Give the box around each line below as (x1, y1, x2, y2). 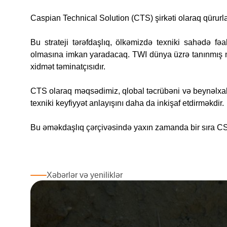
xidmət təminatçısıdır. (30, 62, 105, 71)
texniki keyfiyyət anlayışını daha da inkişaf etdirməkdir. (30, 99, 224, 107)
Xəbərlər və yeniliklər (47, 171, 123, 179)
